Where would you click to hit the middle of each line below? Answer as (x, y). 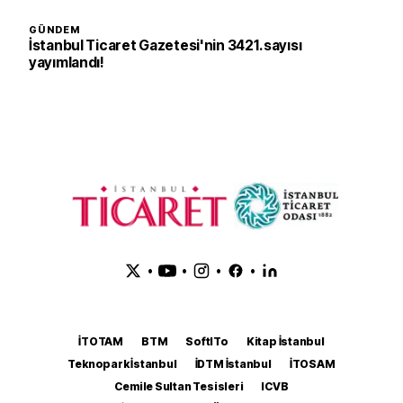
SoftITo (207, 341)
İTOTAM (101, 341)
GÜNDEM (55, 30)
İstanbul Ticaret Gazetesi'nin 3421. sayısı (166, 45)
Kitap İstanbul (285, 341)
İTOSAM (312, 363)
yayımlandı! (67, 62)
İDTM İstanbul (233, 363)
